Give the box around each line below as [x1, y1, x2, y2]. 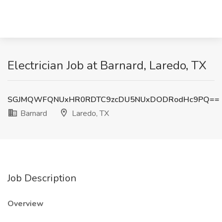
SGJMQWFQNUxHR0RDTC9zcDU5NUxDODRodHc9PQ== [7, 94, 220, 105]
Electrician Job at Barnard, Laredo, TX [7, 57, 207, 73]
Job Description [7, 171, 76, 185]
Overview [7, 198, 44, 209]
